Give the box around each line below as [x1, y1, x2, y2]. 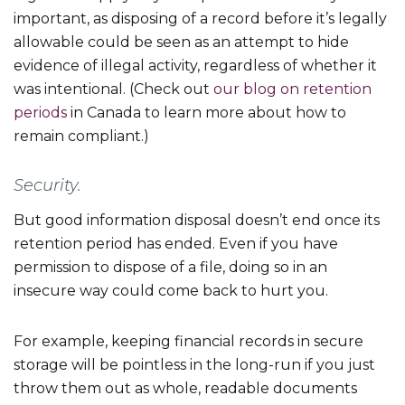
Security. [14, 175, 86, 196]
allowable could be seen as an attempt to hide [14, 33, 349, 52]
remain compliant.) [14, 127, 153, 146]
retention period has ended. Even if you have [14, 235, 338, 253]
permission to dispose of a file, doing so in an [14, 259, 327, 277]
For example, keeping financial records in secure [14, 333, 363, 351]
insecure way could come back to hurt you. [14, 282, 332, 300]
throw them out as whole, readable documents [14, 380, 357, 398]
